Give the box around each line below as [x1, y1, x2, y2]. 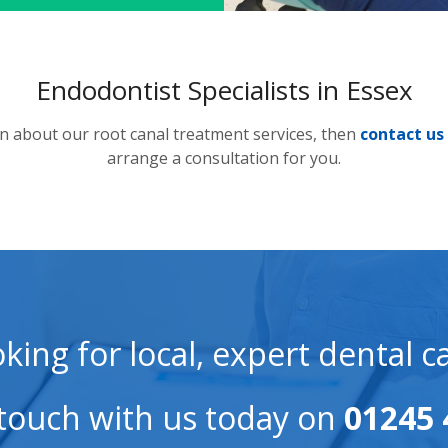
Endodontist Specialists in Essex [35, 72, 413, 109]
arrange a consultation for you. [107, 147, 341, 170]
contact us [360, 123, 444, 146]
